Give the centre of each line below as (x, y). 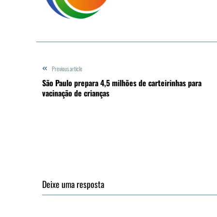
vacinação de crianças (76, 93)
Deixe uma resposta (73, 184)
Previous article (67, 68)
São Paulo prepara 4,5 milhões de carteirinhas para (122, 83)
